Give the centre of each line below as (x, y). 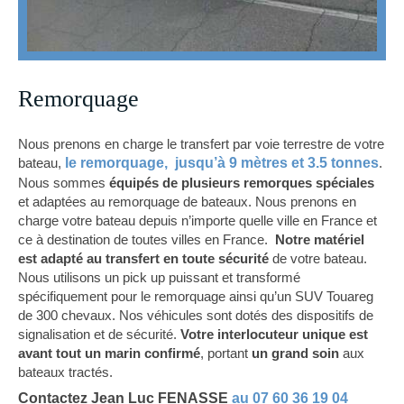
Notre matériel (320, 240)
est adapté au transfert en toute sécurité (143, 259)
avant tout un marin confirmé (109, 353)
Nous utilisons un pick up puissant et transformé (159, 278)
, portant (226, 353)
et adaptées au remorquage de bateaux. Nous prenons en (187, 202)
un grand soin (295, 353)
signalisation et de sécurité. (99, 335)
